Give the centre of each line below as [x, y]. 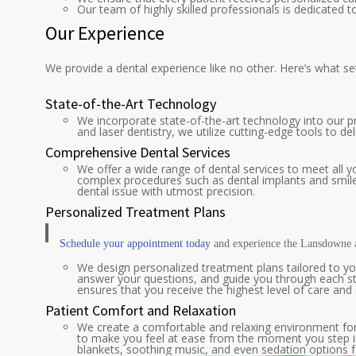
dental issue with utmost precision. [166, 191]
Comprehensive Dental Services [138, 152]
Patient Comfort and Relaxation [141, 310]
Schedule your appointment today [135, 244]
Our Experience [105, 33]
